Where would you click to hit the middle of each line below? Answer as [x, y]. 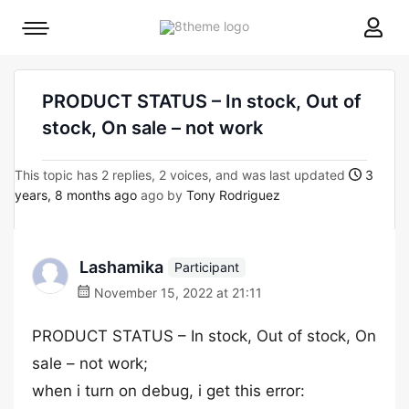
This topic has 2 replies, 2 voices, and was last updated [182, 175]
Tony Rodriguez [233, 195]
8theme [271, 25]
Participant [207, 267]
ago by [162, 195]
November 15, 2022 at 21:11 [176, 293]
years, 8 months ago [76, 195]
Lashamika [121, 267]
